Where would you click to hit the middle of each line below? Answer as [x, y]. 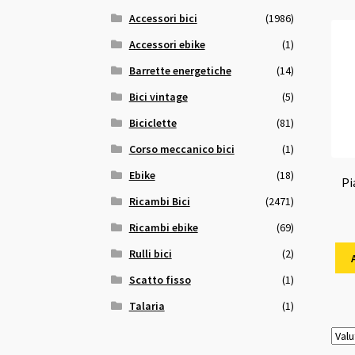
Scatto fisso [160, 279]
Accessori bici [163, 18]
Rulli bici [150, 253]
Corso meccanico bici [181, 149]
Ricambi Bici [159, 201]
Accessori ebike [167, 44]
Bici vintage [158, 96]
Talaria [147, 305]
